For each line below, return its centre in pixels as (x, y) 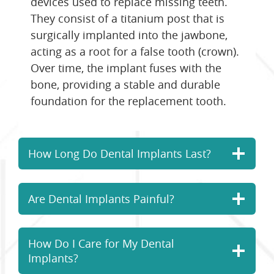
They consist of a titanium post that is (128, 19)
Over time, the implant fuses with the (126, 68)
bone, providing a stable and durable (125, 85)
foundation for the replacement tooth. (128, 101)
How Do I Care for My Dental (101, 244)
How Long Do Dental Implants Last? (120, 154)
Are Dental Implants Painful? (101, 198)
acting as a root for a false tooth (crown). (135, 52)
